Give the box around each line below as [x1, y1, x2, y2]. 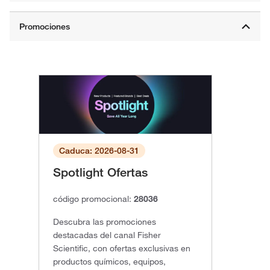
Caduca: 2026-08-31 [59, 145, 139, 157]
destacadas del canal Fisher [53, 230, 161, 241]
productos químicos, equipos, [53, 256, 166, 268]
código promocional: [53, 193, 134, 205]
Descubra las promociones [53, 216, 156, 228]
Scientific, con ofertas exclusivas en [53, 243, 190, 254]
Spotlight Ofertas [53, 165, 148, 180]
